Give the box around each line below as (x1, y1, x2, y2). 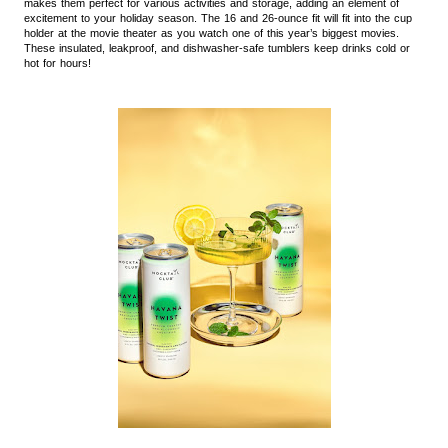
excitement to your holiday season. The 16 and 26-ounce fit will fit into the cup (24, 11, 412, 24)
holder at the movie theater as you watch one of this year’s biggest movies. (24, 26, 399, 39)
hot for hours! (24, 56, 91, 69)
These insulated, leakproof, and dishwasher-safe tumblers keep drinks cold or (24, 41, 410, 54)
